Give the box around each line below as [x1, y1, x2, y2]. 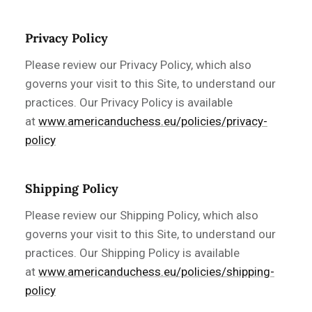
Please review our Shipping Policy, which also [25, 208, 258, 223]
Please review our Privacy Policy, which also [25, 58, 251, 72]
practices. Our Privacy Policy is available [25, 95, 233, 110]
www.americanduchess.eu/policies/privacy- [38, 114, 267, 129]
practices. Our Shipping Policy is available [25, 246, 240, 260]
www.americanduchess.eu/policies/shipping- [38, 265, 274, 279]
